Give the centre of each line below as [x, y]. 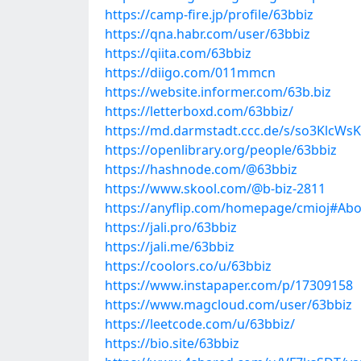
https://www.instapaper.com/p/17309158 [229, 285]
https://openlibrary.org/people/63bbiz [221, 150]
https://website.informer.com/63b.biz [218, 92]
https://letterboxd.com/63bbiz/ [199, 111]
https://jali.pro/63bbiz [171, 227]
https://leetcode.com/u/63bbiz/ [200, 324]
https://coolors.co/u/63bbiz [188, 266]
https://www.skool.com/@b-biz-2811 [215, 189]
